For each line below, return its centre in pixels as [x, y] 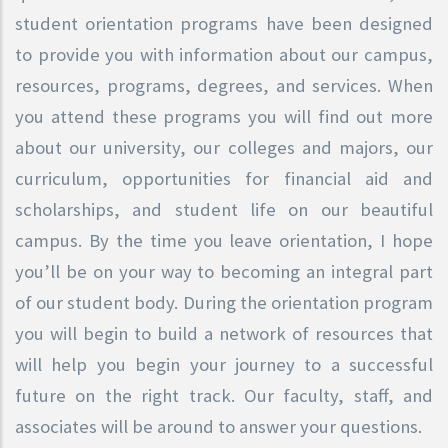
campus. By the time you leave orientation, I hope [224, 240]
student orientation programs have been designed [224, 23]
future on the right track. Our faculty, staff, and [224, 395]
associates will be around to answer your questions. [218, 426]
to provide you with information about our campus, [224, 54]
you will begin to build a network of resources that [224, 333]
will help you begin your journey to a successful [224, 364]
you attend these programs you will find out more [224, 116]
